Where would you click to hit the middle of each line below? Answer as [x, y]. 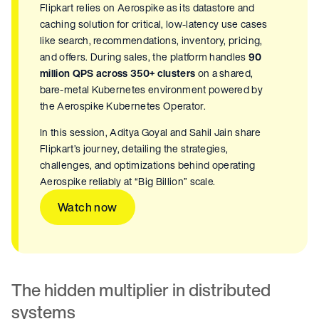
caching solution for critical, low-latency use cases [154, 24]
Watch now [88, 208]
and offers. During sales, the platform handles [145, 57]
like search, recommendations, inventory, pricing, [151, 41]
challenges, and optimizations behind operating [148, 165]
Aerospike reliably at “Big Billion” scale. [128, 182]
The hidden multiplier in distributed [141, 290]
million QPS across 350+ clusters [118, 73]
